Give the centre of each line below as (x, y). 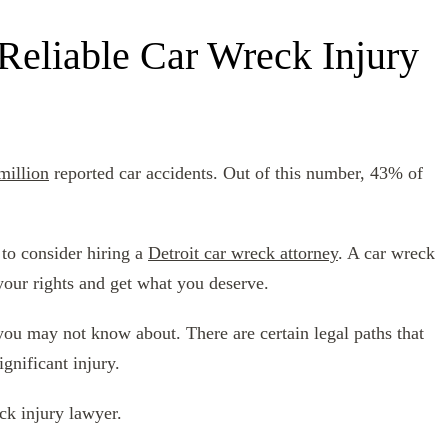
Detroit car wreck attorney (243, 252)
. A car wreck (386, 252)
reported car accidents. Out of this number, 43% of (236, 172)
